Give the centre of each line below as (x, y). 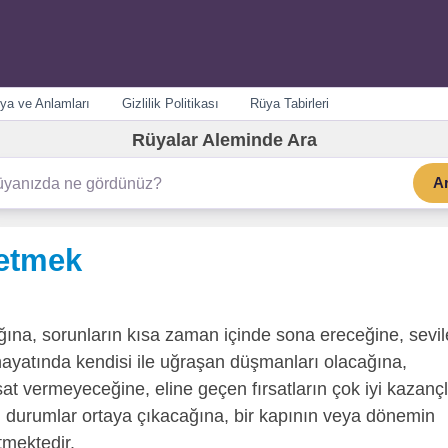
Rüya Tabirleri (290, 103)
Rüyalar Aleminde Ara (224, 140)
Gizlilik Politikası (170, 103)
